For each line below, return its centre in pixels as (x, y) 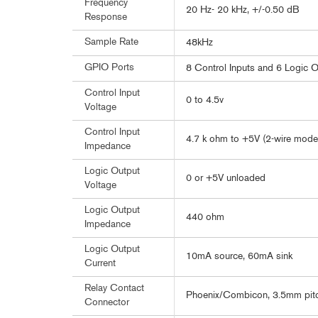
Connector (107, 303)
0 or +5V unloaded (226, 179)
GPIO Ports (109, 68)
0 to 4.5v (205, 100)
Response (106, 17)
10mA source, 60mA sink (239, 257)
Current (100, 264)
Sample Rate (111, 42)
